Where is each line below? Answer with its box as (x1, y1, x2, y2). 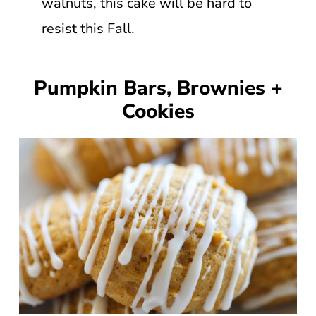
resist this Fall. (41, 18, 135, 38)
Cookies (121, 97, 195, 125)
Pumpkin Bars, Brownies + (33, 74, 283, 102)
